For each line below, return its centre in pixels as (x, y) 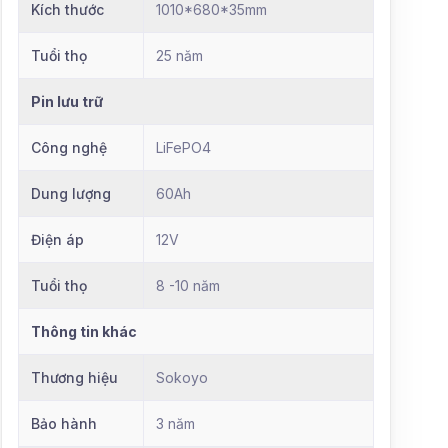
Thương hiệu (74, 377)
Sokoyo (182, 377)
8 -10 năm (188, 285)
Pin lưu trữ (67, 101)
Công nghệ (69, 147)
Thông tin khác (84, 331)
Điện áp (57, 239)
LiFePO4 (183, 147)
